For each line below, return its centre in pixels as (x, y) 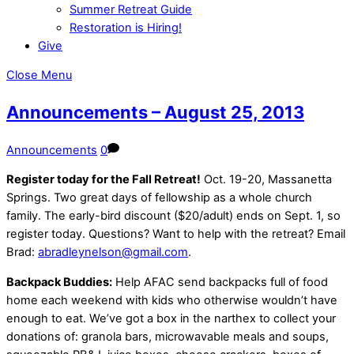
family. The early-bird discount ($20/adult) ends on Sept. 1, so (173, 216)
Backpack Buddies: (59, 282)
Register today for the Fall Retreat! (104, 180)
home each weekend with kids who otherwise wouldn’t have (172, 300)
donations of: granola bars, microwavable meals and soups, (168, 336)
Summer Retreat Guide (131, 9)
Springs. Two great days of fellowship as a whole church (159, 198)
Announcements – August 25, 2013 (155, 113)
